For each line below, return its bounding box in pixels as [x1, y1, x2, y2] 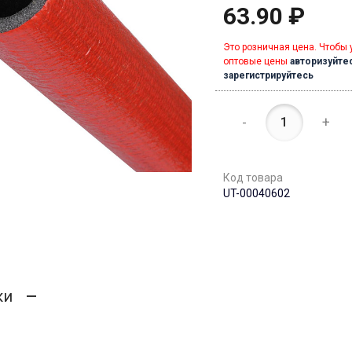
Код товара [222, 170, 283, 184]
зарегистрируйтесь [222, 69, 313, 81]
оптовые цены [222, 55, 290, 67]
